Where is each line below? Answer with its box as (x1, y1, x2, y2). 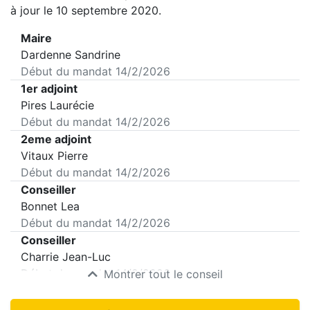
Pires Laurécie (21, 98, 94, 112)
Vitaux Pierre (21, 149, 88, 163)
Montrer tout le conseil (100, 267, 223, 281)
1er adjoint (21, 82, 77, 95)
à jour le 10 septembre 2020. (10, 3, 161, 17)
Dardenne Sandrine (21, 48, 120, 62)
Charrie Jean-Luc (21, 250, 111, 264)
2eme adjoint (21, 132, 91, 146)
